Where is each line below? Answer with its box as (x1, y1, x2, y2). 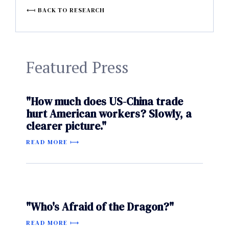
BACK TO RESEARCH (37, 6, 105, 14)
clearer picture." (26, 118, 106, 133)
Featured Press (26, 56, 128, 78)
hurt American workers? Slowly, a (26, 106, 192, 121)
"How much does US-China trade (26, 94, 183, 109)
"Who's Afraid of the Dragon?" (26, 199, 174, 214)
